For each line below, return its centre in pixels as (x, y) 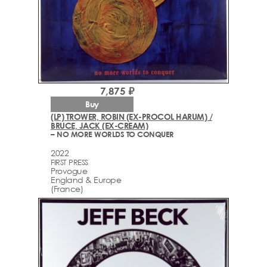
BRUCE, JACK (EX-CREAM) (99, 126)
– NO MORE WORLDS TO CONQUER (112, 134)
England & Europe (86, 179)
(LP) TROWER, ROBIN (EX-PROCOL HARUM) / (131, 117)
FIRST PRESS (69, 162)
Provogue (69, 170)
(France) (67, 188)
